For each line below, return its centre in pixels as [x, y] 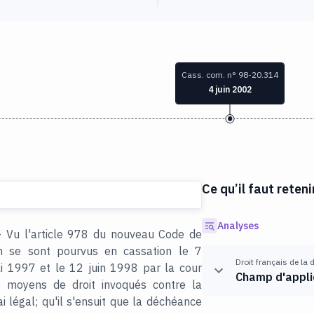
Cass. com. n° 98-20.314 [230, 75]
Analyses [238, 225]
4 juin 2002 [230, 90]
